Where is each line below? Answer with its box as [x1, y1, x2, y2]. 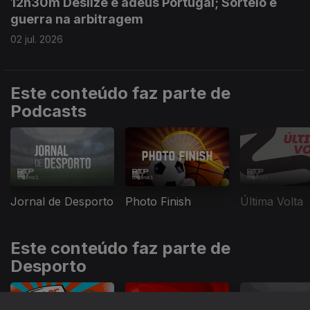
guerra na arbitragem [10, 12, 143, 26]
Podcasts [10, 101, 86, 121]
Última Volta [240, 194, 303, 208]
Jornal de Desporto [10, 194, 113, 208]
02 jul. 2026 [10, 33, 63, 45]
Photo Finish [125, 194, 191, 208]
